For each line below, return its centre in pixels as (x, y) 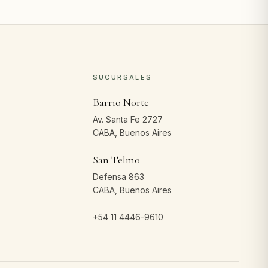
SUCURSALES (122, 77)
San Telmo (116, 160)
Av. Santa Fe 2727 (127, 119)
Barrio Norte (121, 102)
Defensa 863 (118, 177)
